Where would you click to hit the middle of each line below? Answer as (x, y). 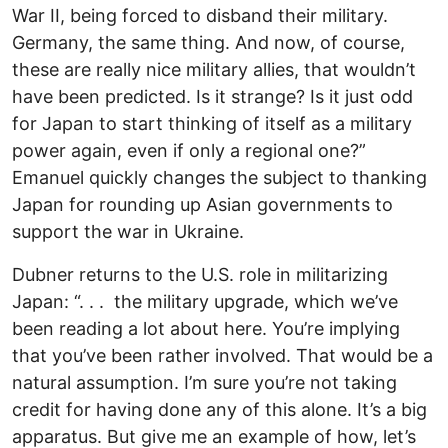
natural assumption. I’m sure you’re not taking (204, 382)
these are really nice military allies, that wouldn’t (214, 69)
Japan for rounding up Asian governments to (202, 204)
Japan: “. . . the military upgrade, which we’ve (205, 301)
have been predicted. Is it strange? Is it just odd (212, 96)
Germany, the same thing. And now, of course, (208, 42)
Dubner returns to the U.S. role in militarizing (200, 274)
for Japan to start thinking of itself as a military (212, 123)
